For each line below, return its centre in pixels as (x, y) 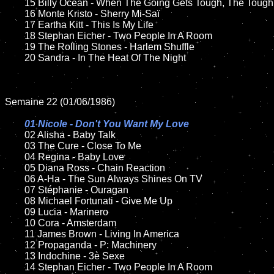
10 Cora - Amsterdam (15, 223)
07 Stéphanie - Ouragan (15, 190)
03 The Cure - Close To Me (15, 146)
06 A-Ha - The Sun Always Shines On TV (15, 179)
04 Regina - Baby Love (15, 157)
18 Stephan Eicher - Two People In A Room (15, 36)
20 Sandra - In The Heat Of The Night (15, 58)
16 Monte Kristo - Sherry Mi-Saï (15, 14)
